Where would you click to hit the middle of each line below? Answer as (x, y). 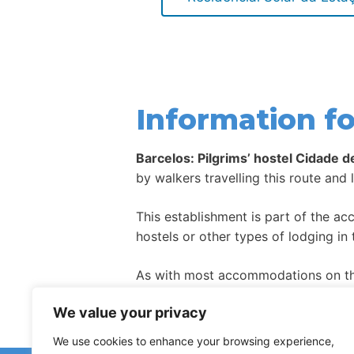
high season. (173, 295)
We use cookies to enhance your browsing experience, (194, 341)
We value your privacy (130, 313)
